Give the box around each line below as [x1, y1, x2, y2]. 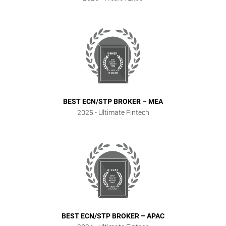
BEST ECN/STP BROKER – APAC [62, 212, 164, 220]
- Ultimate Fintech [93, 107, 149, 117]
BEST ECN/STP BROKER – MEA [63, 97, 163, 105]
